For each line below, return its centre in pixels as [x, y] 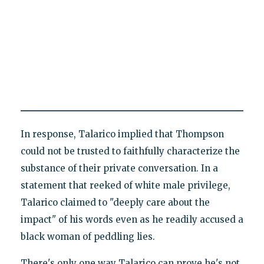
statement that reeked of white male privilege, [125, 186]
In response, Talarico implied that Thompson [122, 134]
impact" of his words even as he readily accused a [132, 220]
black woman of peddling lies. [88, 237]
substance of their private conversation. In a [119, 169]
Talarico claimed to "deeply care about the [115, 203]
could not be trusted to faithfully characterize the [130, 151]
